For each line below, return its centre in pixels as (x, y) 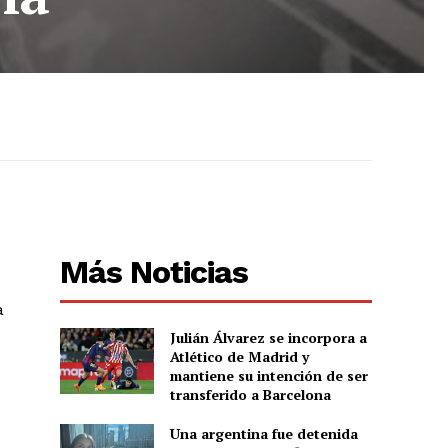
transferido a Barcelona (250, 395)
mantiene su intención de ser (268, 376)
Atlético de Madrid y (239, 357)
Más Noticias (154, 272)
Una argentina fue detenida (263, 434)
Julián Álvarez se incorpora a (268, 338)
